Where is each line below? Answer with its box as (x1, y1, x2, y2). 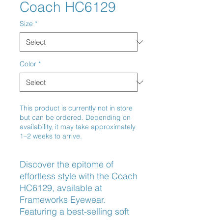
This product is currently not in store (20, 104, 133, 112)
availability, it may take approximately (20, 122, 136, 131)
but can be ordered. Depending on (20, 113, 131, 122)
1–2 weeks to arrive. (20, 132, 82, 140)
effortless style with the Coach (20, 170, 137, 182)
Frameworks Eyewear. (20, 194, 106, 205)
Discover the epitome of (20, 159, 113, 170)
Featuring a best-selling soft (20, 206, 129, 217)
